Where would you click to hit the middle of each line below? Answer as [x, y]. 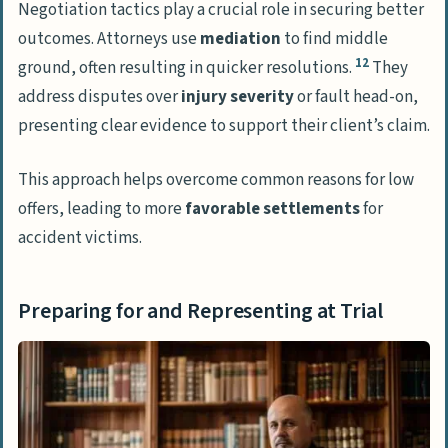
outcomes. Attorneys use [109, 39]
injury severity [237, 97]
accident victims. [80, 238]
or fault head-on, [356, 97]
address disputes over [99, 97]
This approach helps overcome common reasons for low [216, 180]
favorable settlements [272, 209]
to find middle [334, 39]
